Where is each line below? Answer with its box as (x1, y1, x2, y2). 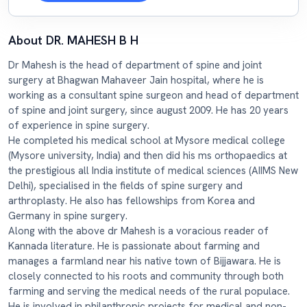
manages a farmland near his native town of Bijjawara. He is (8, 254, 281, 268)
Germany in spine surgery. (8, 209, 127, 223)
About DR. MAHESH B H (8, 32, 138, 48)
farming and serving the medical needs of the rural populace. (8, 284, 290, 298)
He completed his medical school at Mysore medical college (8, 134, 285, 147)
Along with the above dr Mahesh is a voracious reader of (8, 224, 269, 238)
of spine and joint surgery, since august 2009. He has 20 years (8, 103, 288, 117)
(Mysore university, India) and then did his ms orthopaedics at (8, 149, 287, 162)
